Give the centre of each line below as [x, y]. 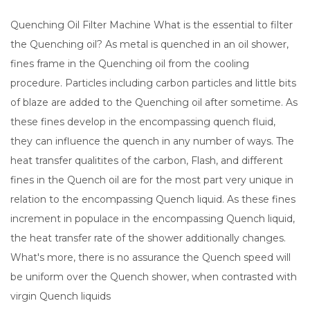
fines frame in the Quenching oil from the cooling [130, 64]
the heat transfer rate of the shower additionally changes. [148, 238]
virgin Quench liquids [61, 296]
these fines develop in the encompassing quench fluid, [143, 122]
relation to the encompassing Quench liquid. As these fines [153, 199]
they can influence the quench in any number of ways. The [152, 141]
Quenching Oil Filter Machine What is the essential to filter [152, 25]
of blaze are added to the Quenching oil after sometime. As [154, 102]
